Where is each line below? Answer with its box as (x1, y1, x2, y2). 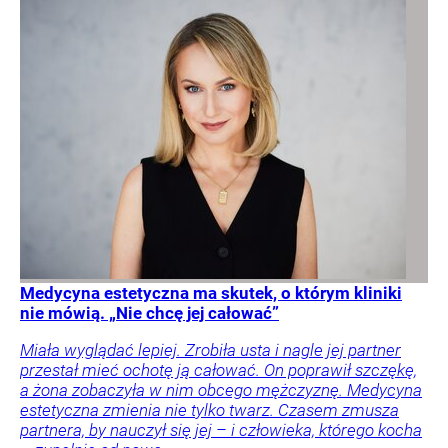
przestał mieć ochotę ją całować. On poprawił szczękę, (20, 359, 417, 380)
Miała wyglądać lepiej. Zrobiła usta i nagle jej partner (20, 339, 401, 360)
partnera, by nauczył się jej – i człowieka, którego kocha (20, 419, 422, 440)
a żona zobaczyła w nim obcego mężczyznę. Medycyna (20, 379, 422, 400)
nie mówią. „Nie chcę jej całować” (20, 302, 279, 323)
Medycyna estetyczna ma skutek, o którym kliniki (20, 282, 402, 303)
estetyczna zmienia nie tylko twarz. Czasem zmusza (20, 399, 399, 420)
